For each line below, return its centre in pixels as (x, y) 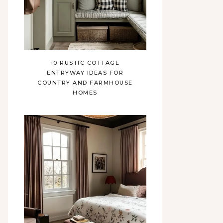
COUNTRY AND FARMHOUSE (85, 83)
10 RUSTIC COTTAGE (85, 63)
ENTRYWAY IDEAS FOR (85, 73)
